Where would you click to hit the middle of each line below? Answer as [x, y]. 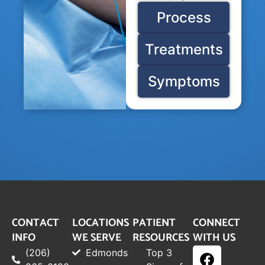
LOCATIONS [101, 223]
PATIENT [154, 223]
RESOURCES [161, 237]
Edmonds [106, 252]
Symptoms [184, 81]
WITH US [214, 237]
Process [184, 17]
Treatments [184, 49]
